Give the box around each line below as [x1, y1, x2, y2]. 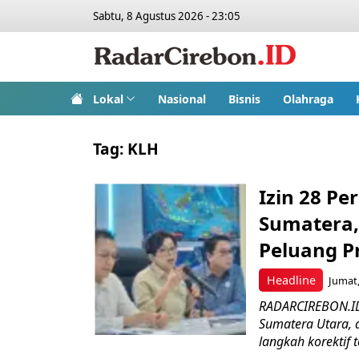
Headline [266, 272, 316, 288]
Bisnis [228, 91, 260, 107]
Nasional [157, 91, 206, 107]
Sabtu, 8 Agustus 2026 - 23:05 [93, 9, 240, 23]
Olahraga [282, 91, 333, 107]
